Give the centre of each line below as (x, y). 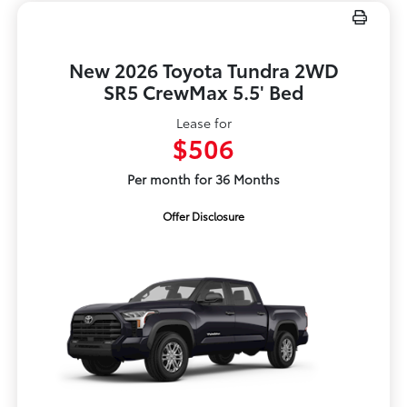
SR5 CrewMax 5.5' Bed (203, 92)
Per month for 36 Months (203, 179)
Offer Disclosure (203, 216)
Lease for (203, 123)
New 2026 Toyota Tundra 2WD (203, 70)
